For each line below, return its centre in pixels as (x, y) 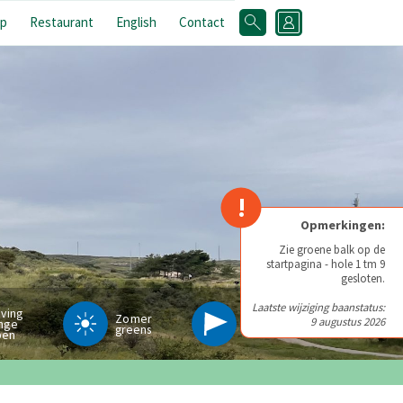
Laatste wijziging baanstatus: (318, 307)
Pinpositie (270, 324)
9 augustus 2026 (348, 321)
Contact (202, 22)
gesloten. (363, 278)
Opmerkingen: (343, 225)
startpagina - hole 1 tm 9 (326, 264)
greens (134, 329)
